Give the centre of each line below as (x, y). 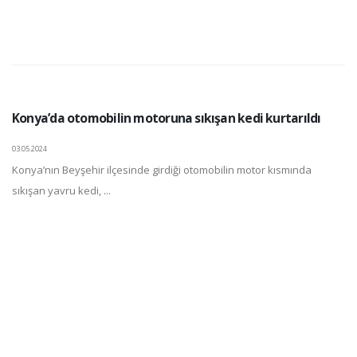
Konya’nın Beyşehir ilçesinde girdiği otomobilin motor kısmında (162, 169)
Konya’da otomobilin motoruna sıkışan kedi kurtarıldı (167, 118)
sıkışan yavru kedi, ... (61, 190)
